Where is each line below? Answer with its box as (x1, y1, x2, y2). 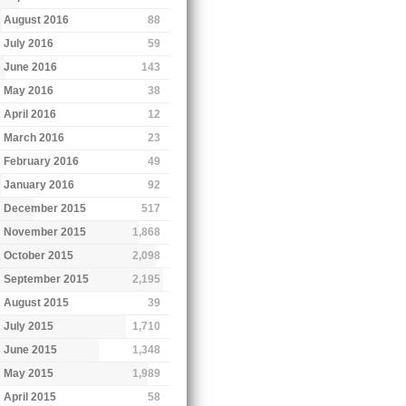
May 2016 (4, 83, 54, 97)
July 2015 (4, 319, 54, 333)
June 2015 (4, 343, 58, 356)
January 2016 (4, 178, 75, 191)
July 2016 (4, 36, 54, 50)
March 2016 (4, 130, 65, 144)
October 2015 (4, 248, 74, 262)
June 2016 (4, 60, 58, 73)
